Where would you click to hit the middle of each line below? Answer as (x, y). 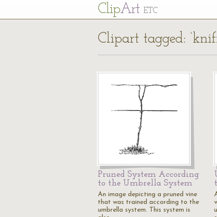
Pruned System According (148, 175)
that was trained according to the (148, 202)
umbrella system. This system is (144, 210)
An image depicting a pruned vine (147, 194)
